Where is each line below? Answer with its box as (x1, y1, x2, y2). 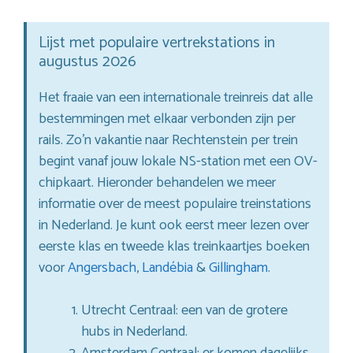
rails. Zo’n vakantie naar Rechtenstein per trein (39, 128, 298, 152)
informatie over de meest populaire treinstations (39, 191, 311, 216)
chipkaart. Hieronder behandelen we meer (39, 170, 276, 195)
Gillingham (209, 255, 268, 280)
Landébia (142, 255, 193, 280)
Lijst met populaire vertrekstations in (39, 29, 275, 56)
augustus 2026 (39, 48, 136, 75)
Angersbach (68, 255, 136, 280)
